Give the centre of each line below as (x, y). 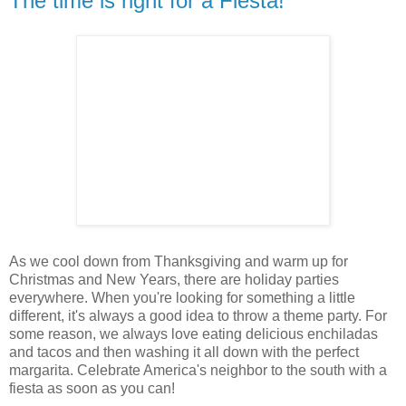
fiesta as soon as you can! (92, 388)
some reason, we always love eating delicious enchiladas (193, 333)
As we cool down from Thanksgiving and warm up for (179, 261)
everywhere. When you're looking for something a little (182, 297)
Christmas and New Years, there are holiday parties (174, 279)
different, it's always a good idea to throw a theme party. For (198, 315)
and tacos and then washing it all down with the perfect (184, 352)
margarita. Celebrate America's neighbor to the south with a (198, 370)
